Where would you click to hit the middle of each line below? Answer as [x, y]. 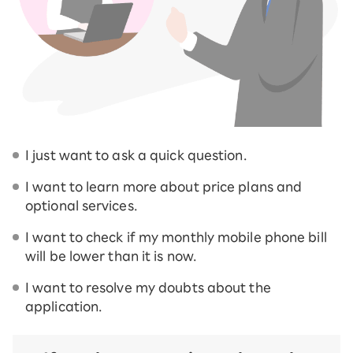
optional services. [81, 206]
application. [64, 307]
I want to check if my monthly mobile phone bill [176, 238]
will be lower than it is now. [111, 256]
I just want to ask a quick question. [136, 156]
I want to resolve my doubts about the [148, 288]
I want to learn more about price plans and [164, 187]
